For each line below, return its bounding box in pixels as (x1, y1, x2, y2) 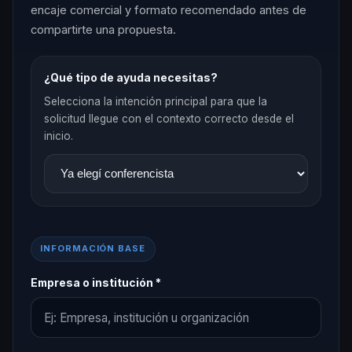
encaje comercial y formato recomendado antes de (30, 3, 306, 18)
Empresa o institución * (30, 276, 161, 289)
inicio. (44, 130, 74, 143)
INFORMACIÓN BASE (40, 243, 145, 255)
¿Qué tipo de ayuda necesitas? (44, 71, 218, 85)
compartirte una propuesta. (30, 23, 176, 38)
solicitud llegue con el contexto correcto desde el (44, 112, 295, 126)
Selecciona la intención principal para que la (44, 95, 268, 108)
